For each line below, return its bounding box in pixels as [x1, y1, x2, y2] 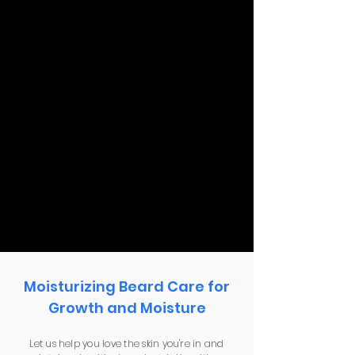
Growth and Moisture [48, 298, 206, 318]
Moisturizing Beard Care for [24, 277, 230, 296]
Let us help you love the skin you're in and [29, 337, 224, 350]
